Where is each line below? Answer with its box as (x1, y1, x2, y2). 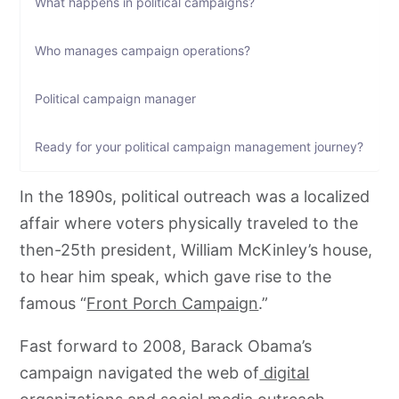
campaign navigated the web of (20, 362, 260, 382)
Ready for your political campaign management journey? (35, 138, 364, 154)
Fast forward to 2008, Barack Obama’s (20, 336, 313, 355)
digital (259, 362, 310, 382)
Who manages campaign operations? (35, 42, 255, 58)
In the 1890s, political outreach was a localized (20, 186, 370, 206)
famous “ (20, 293, 87, 313)
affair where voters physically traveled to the (20, 213, 359, 232)
